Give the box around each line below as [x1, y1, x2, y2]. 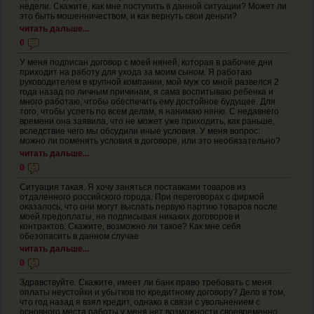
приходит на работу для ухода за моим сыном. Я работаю [20, 67, 252, 77]
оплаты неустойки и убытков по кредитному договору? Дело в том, [20, 287, 285, 297]
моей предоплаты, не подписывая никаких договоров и [20, 211, 240, 221]
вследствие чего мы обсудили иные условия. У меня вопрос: [20, 125, 260, 136]
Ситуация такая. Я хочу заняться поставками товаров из [20, 182, 246, 192]
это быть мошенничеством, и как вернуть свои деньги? [20, 11, 237, 21]
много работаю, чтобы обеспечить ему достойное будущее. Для [20, 96, 275, 107]
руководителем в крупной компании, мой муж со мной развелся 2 [20, 76, 279, 87]
